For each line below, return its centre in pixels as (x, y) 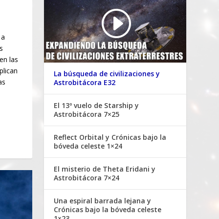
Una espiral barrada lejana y (103, 201)
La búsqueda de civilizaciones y (107, 74)
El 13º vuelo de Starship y (97, 106)
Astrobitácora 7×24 (87, 178)
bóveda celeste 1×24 (88, 146)
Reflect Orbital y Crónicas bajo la (110, 137)
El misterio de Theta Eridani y (105, 169)
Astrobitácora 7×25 (87, 114)
